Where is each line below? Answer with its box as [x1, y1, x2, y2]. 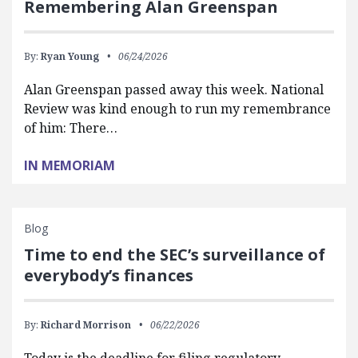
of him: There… [24, 118, 117, 137]
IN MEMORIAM [24, 156, 115, 174]
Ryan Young [41, 49, 99, 63]
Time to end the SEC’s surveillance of [24, 243, 325, 265]
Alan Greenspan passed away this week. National [24, 80, 324, 98]
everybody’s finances [24, 264, 193, 286]
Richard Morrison [41, 317, 131, 332]
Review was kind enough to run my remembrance [24, 99, 331, 117]
